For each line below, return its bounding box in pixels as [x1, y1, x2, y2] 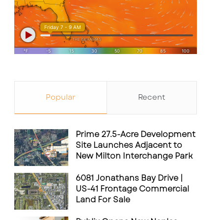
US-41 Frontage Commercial [76, 183, 190, 194]
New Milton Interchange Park [76, 150, 193, 162]
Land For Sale [76, 194, 131, 205]
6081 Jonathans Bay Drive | [76, 172, 183, 184]
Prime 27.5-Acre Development [76, 129, 196, 140]
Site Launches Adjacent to [76, 139, 183, 151]
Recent [138, 92, 166, 103]
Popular [46, 92, 76, 103]
